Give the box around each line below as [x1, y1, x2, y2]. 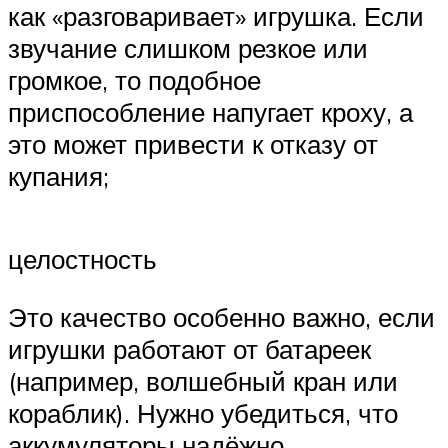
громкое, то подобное [8, 63, 261, 96]
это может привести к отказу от [8, 127, 378, 160]
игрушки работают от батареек [8, 332, 371, 365]
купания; [8, 159, 109, 192]
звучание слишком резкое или [8, 31, 368, 64]
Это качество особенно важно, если [8, 300, 435, 333]
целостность [8, 243, 157, 276]
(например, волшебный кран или [8, 364, 398, 397]
